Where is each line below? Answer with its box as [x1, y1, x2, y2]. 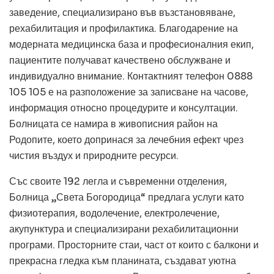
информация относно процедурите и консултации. [9, 101, 238, 114]
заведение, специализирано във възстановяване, [9, 6, 235, 19]
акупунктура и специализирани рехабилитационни [9, 222, 239, 235]
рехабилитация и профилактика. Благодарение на [9, 21, 238, 35]
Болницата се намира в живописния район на [9, 117, 218, 130]
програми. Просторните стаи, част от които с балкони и [9, 238, 259, 251]
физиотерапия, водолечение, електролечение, [9, 206, 220, 220]
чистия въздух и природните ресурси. [9, 149, 179, 162]
